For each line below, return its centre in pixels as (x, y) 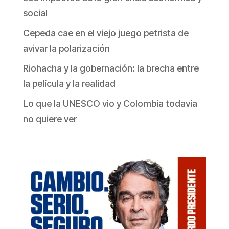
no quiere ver (50, 119)
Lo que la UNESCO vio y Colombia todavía (110, 104)
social (35, 13)
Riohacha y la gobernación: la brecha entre (111, 68)
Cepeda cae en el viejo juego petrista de (106, 33)
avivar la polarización (66, 49)
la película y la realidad (69, 84)
